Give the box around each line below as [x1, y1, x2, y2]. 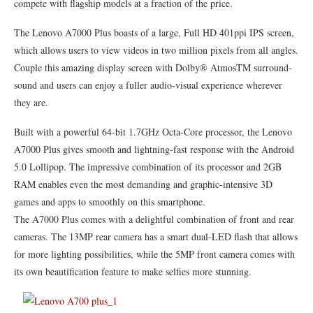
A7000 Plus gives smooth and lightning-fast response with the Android [14, 142, 294, 156]
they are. [14, 95, 48, 109]
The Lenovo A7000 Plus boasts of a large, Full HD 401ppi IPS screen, [14, 25, 294, 39]
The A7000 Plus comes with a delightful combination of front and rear [14, 212, 294, 226]
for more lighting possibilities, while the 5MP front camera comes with [14, 247, 295, 261]
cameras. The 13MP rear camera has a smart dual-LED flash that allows [14, 229, 298, 243]
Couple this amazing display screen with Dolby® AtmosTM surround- [14, 60, 292, 74]
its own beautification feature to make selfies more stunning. [14, 264, 252, 278]
